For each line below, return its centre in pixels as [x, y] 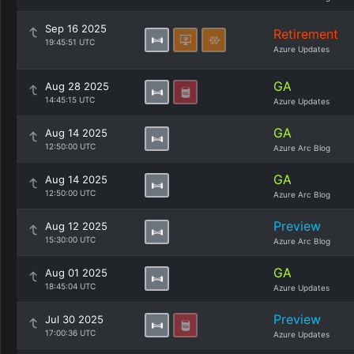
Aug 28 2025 [77, 86]
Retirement [306, 34]
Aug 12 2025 [76, 226]
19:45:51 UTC [70, 42]
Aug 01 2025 [76, 273]
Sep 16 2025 [76, 28]
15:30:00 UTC [70, 239]
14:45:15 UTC [70, 100]
